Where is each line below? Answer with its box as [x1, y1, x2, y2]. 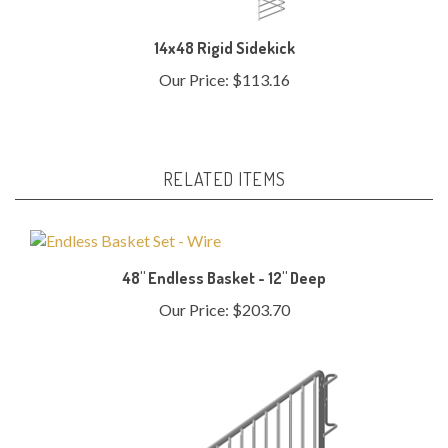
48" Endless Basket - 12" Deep [122, 249, 326, 269]
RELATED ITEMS [162, 149, 286, 171]
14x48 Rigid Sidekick [153, 19, 295, 39]
